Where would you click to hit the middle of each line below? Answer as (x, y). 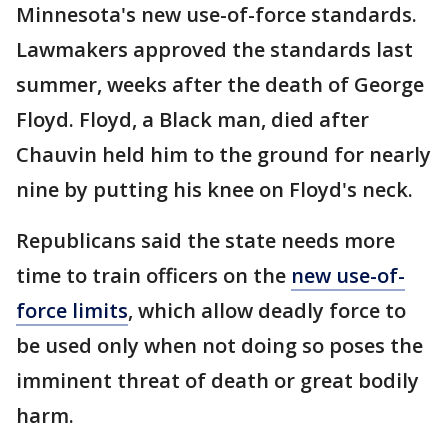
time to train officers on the (153, 275)
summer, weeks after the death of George (220, 84)
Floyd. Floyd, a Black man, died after (192, 119)
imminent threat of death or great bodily (217, 380)
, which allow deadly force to (267, 310)
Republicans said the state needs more (205, 240)
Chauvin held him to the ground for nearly (223, 154)
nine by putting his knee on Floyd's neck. (214, 189)
